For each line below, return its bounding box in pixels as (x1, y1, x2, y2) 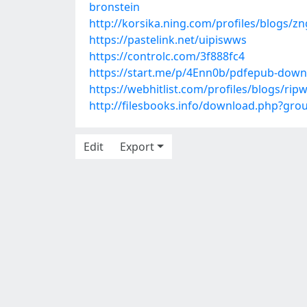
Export (120, 139, 154, 154)
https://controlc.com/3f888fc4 (89, 49, 245, 64)
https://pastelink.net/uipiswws (89, 32, 247, 47)
